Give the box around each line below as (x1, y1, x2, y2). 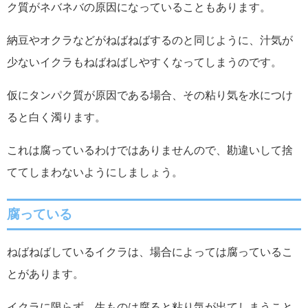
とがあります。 (7, 267, 84, 279)
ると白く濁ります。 (7, 111, 106, 122)
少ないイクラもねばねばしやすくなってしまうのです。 (7, 56, 282, 67)
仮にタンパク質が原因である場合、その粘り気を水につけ (7, 89, 293, 100)
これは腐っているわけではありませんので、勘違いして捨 (7, 144, 293, 155)
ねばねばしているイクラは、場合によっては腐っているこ (7, 245, 293, 257)
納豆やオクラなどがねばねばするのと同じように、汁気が (7, 34, 293, 45)
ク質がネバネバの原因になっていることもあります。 (7, 1, 271, 12)
